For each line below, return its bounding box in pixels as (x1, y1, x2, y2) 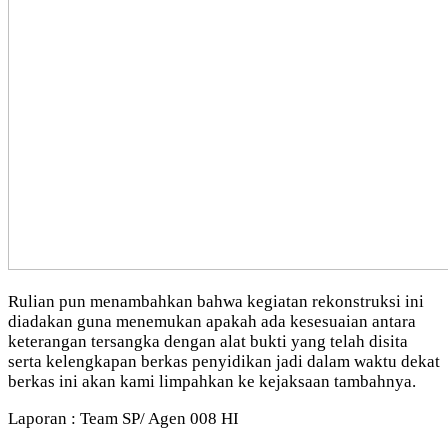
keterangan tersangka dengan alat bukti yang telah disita (8, 331, 408, 351)
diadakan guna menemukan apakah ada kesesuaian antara (8, 311, 416, 331)
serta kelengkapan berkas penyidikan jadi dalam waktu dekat (8, 351, 440, 371)
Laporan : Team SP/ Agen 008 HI (8, 408, 239, 428)
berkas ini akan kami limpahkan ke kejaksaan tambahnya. (8, 371, 416, 391)
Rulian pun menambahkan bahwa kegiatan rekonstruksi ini (8, 291, 424, 311)
